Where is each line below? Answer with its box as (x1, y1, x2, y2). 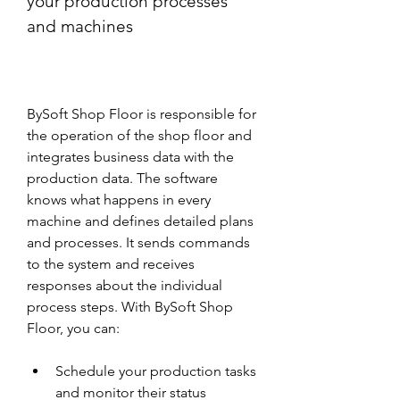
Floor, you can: (27, 320, 120, 337)
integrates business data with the (27, 148, 234, 165)
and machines (27, 16, 133, 37)
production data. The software (27, 170, 218, 187)
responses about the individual (27, 277, 222, 294)
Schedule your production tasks (55, 362, 256, 379)
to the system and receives (27, 255, 195, 272)
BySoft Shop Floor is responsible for (27, 105, 256, 122)
